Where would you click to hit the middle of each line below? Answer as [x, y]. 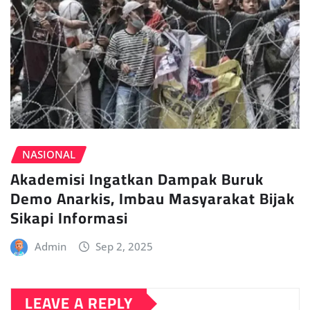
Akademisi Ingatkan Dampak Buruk [137, 180]
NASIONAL [49, 154]
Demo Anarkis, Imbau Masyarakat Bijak [153, 199]
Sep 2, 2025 [125, 247]
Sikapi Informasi [69, 218]
